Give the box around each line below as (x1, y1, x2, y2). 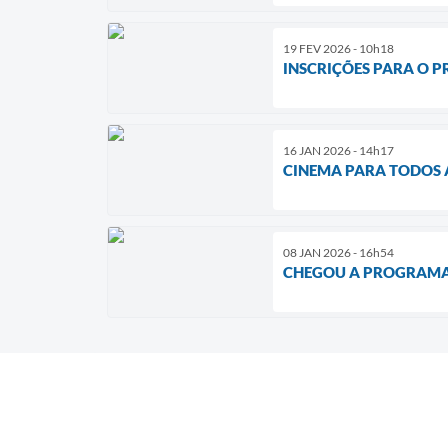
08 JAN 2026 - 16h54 (283, 244, 394, 260)
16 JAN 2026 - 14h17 (283, 142, 394, 158)
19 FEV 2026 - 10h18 (283, 40, 394, 56)
